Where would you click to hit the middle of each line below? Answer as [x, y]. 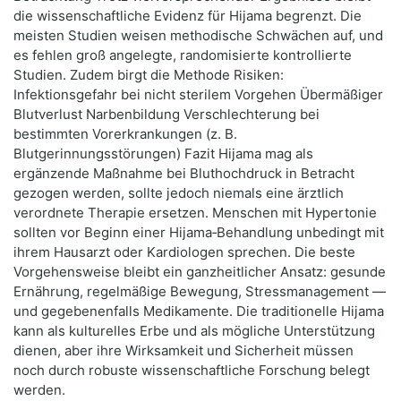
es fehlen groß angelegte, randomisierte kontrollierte [183, 55]
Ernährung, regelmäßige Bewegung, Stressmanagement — [200, 292]
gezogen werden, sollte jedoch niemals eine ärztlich [179, 193]
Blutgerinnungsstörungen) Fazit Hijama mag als [163, 154]
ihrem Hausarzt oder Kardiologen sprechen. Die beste [184, 252]
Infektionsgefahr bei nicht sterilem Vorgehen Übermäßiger [198, 95]
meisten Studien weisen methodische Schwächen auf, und [198, 36]
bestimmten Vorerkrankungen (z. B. [125, 134]
